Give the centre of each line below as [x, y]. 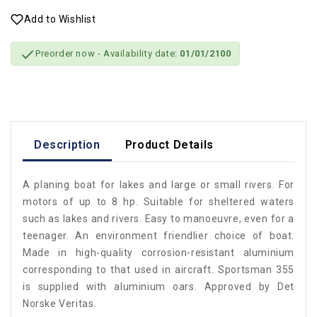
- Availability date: [139, 53]
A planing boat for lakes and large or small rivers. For [158, 185]
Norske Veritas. [59, 304]
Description [67, 145]
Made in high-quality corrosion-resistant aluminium [158, 253]
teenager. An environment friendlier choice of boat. [158, 236]
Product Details [169, 145]
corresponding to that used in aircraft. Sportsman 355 [158, 270]
